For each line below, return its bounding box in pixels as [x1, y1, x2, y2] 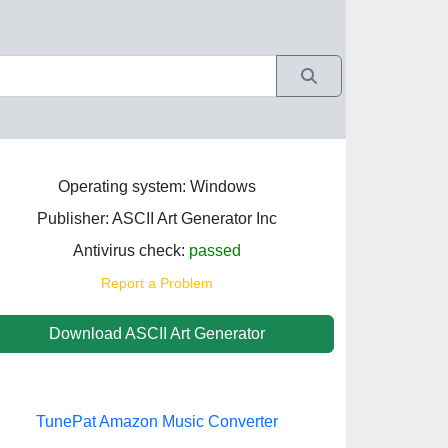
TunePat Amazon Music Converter [35, 413, 278, 430]
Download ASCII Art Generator [48, 325, 265, 342]
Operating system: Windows [57, 178, 256, 195]
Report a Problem [100, 275, 213, 291]
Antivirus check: [72, 242, 189, 259]
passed [188, 242, 241, 259]
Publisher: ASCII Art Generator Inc [36, 210, 277, 227]
